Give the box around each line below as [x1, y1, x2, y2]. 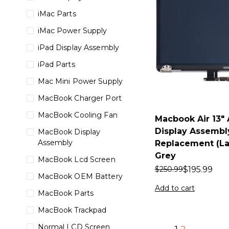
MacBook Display [37, 127, 101, 136]
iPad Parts [37, 60, 75, 69]
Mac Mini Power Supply [37, 77, 123, 86]
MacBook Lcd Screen [37, 155, 116, 164]
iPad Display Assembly [37, 43, 120, 52]
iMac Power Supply [37, 26, 107, 35]
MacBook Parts [37, 189, 94, 198]
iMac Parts [37, 9, 76, 18]
